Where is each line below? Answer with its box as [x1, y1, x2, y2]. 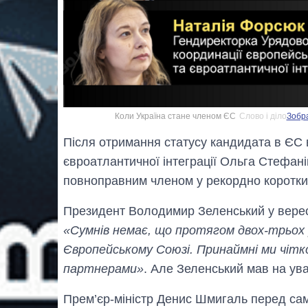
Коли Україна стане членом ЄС [114, 111, 236, 122]
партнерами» [63, 262, 144, 276]
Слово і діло [239, 111, 287, 122]
